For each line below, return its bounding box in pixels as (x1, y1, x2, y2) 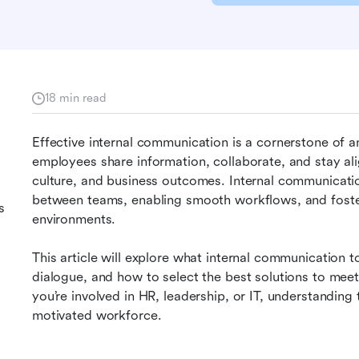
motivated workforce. (32, 308, 162, 323)
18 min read (45, 91, 107, 105)
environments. (32, 212, 116, 227)
